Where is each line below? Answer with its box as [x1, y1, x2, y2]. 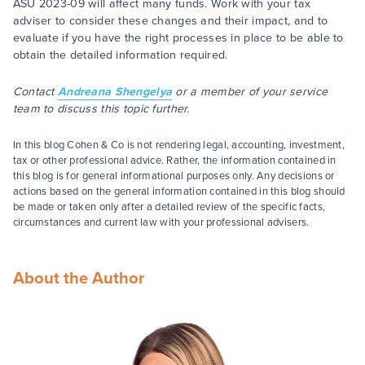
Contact [12, 83, 58, 100]
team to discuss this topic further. [12, 100, 190, 117]
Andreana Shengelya [58, 83, 173, 100]
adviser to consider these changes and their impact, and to [12, 12, 328, 29]
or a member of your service [172, 83, 328, 100]
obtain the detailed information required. [12, 46, 228, 64]
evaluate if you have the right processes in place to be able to [12, 29, 344, 46]
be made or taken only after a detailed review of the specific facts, [12, 199, 326, 214]
